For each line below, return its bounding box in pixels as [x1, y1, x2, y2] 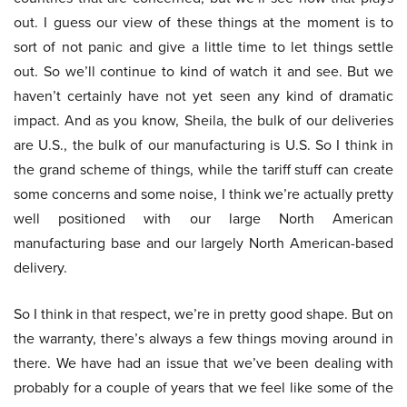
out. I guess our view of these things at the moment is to [14, 12, 393, 34]
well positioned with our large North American [14, 208, 393, 230]
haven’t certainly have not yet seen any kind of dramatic [14, 85, 393, 107]
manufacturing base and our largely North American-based [14, 233, 393, 254]
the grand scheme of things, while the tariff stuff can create [14, 159, 393, 181]
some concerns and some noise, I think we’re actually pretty [14, 184, 393, 205]
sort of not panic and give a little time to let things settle [14, 36, 393, 58]
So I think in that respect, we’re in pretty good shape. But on [14, 303, 393, 325]
